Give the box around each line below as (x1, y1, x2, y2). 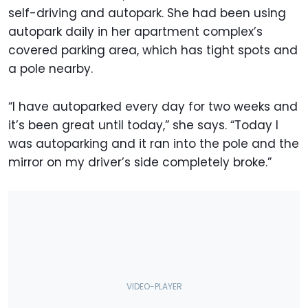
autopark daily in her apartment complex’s (8, 23, 263, 41)
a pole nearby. (8, 60, 93, 78)
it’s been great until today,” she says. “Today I (8, 117, 278, 134)
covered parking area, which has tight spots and (8, 42, 298, 59)
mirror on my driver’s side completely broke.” (8, 154, 272, 171)
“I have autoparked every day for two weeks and (8, 98, 298, 115)
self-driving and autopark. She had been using (8, 5, 286, 22)
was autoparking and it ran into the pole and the (8, 135, 299, 153)
